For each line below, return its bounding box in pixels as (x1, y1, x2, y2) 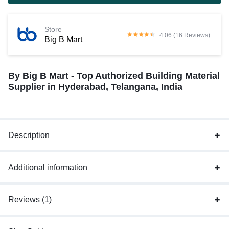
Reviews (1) (8, 195, 52, 204)
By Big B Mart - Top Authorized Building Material (8, 71, 220, 81)
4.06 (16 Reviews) (159, 31, 210, 39)
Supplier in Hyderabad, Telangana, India (8, 82, 182, 93)
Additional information (8, 163, 87, 172)
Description (8, 131, 50, 140)
